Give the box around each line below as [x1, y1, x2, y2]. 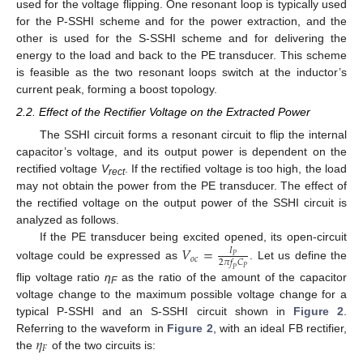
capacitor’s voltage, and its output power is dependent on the [16, 145, 347, 159]
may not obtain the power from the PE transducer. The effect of [16, 179, 347, 193]
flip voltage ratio [16, 270, 105, 284]
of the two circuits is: [49, 338, 156, 352]
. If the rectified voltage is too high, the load [124, 162, 348, 176]
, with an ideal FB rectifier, [212, 321, 348, 335]
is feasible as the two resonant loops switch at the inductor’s [16, 65, 347, 79]
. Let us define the [250, 249, 348, 263]
